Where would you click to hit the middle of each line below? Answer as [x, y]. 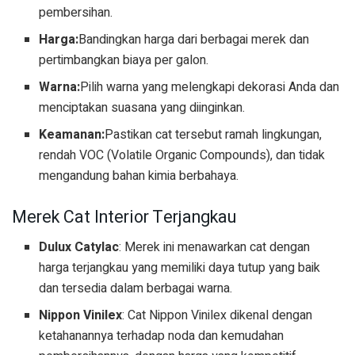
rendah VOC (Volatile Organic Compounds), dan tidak [182, 155]
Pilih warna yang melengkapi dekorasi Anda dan [210, 87]
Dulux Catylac [79, 248]
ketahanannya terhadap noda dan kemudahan [162, 336]
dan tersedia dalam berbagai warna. [136, 289]
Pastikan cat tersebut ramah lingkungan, [214, 134]
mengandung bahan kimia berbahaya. [139, 176]
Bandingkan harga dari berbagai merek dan [194, 39]
